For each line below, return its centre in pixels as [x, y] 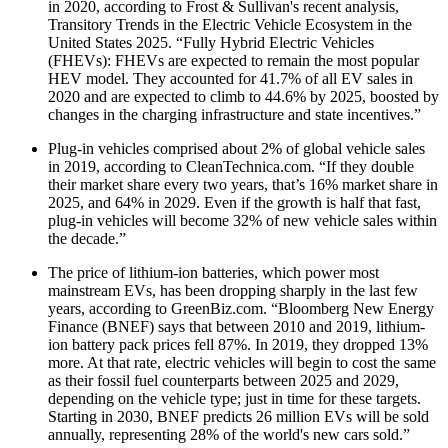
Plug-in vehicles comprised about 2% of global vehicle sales [236, 148]
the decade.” [87, 238]
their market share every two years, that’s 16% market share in [243, 184]
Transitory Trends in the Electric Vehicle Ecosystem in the [230, 24]
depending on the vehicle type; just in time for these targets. [234, 398]
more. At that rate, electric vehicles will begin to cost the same [242, 362]
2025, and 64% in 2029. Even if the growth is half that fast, [234, 202]
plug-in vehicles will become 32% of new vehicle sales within [242, 220]
